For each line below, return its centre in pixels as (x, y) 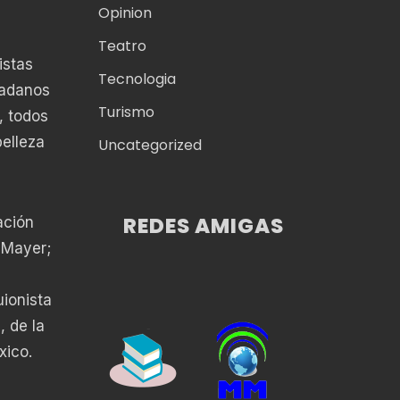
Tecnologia (137, 79)
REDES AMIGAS (204, 225)
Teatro (122, 46)
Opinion (125, 13)
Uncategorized (150, 146)
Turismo (126, 112)
